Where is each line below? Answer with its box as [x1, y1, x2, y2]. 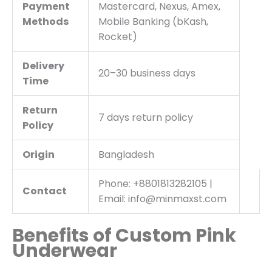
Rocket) [98, 29, 137, 44]
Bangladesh [98, 147, 154, 161]
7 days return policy [98, 110, 193, 124]
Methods [22, 14, 69, 29]
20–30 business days [98, 66, 195, 80]
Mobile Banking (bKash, [98, 14, 208, 29]
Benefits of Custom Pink [12, 222, 236, 248]
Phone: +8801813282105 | [98, 176, 212, 191]
